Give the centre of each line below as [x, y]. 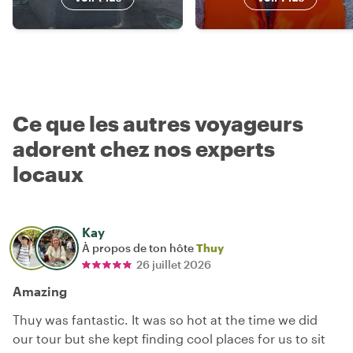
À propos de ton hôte [139, 247]
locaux [48, 173]
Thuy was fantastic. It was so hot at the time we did [165, 319]
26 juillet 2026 [174, 264]
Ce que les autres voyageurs [158, 123]
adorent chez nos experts [144, 148]
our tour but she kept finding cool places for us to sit [169, 338]
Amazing [40, 291]
